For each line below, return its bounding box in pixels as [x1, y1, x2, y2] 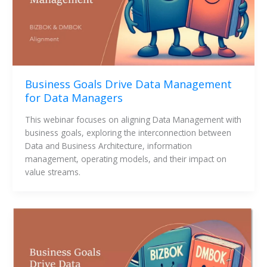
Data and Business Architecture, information [24, 140, 192, 152]
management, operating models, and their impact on [24, 153, 226, 165]
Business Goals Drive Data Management [24, 77, 232, 92]
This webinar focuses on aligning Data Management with [24, 114, 241, 126]
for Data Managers [24, 91, 123, 105]
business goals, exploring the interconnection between [24, 127, 231, 139]
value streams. [24, 166, 80, 178]
